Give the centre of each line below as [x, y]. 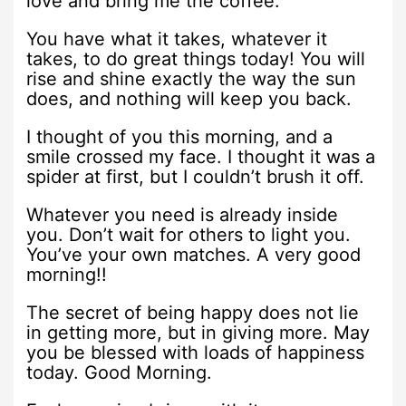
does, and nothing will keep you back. [189, 98]
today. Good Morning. [120, 372]
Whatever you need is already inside [183, 214]
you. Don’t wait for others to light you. [189, 234]
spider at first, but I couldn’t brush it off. [196, 176]
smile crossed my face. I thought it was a [201, 156]
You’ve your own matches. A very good [194, 254]
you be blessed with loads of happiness [196, 352]
